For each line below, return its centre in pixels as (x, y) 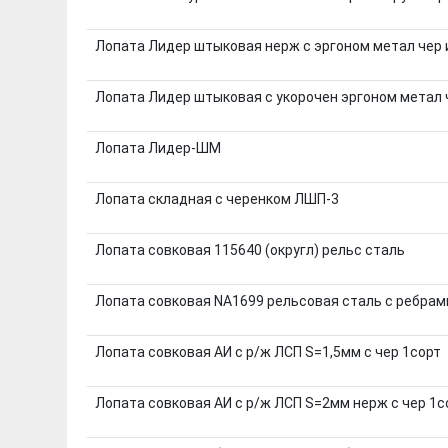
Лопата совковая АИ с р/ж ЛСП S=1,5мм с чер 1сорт (267, 351)
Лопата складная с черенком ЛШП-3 (216, 198)
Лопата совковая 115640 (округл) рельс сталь (249, 249)
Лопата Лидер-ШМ (157, 147)
